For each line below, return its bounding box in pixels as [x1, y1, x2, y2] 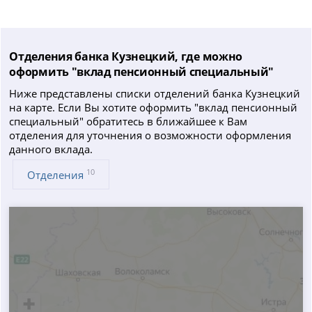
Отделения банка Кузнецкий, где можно [9, 48, 242, 64]
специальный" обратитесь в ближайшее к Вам [9, 114, 248, 128]
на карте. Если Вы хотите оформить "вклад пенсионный [9, 100, 298, 114]
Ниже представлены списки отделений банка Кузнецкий [9, 86, 301, 100]
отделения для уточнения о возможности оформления [9, 127, 292, 142]
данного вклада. [9, 141, 93, 156]
